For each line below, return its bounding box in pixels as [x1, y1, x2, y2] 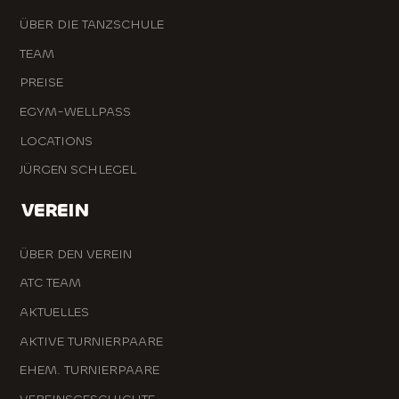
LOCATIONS [19, 132, 93, 150]
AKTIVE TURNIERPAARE [19, 332, 163, 350]
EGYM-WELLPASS [19, 103, 131, 121]
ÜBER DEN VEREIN [19, 245, 132, 263]
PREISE [19, 74, 63, 92]
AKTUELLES [19, 304, 89, 321]
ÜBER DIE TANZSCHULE [19, 16, 164, 34]
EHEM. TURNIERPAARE [19, 362, 159, 379]
